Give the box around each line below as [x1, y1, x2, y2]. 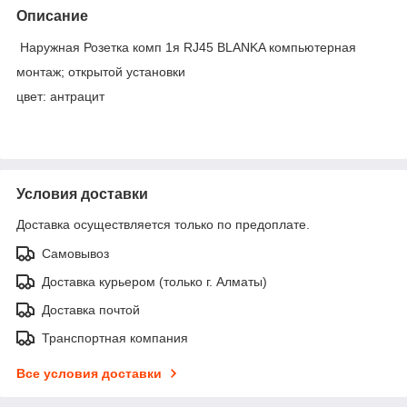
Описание [16, 7, 88, 24]
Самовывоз [42, 245, 109, 261]
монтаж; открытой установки [16, 64, 185, 79]
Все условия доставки [16, 365, 162, 381]
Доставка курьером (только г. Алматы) [42, 273, 267, 289]
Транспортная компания [42, 330, 188, 345]
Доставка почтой [42, 302, 140, 317]
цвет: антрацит [16, 88, 104, 104]
